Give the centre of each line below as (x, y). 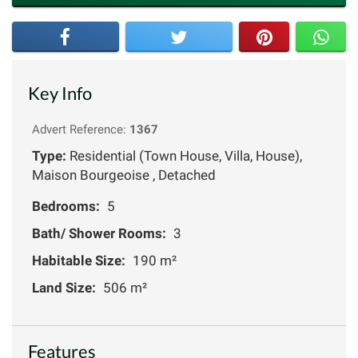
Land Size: (64, 287)
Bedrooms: (66, 206)
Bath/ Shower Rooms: (99, 233)
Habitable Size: (79, 260)
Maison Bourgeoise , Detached (124, 175)
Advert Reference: (81, 129)
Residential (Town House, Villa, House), (184, 155)
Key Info (60, 93)
